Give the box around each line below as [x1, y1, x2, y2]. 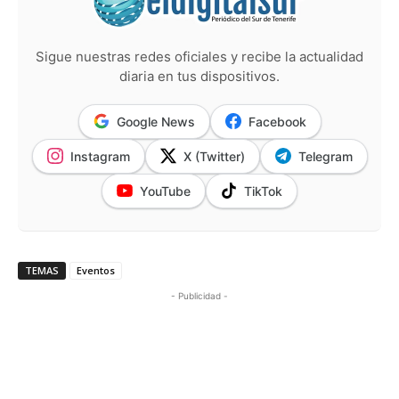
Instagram [69, 148, 130, 164]
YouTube [140, 183, 191, 199]
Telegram [297, 148, 353, 164]
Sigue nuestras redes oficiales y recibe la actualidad [36, 47, 363, 65]
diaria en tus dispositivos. [119, 67, 280, 85]
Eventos [77, 263, 115, 277]
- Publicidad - [171, 289, 228, 301]
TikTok [244, 183, 282, 199]
